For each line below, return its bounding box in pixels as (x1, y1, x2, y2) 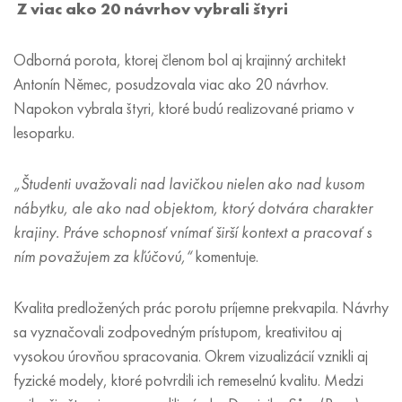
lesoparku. (13, 122, 78, 144)
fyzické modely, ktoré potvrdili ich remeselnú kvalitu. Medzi (13, 370, 363, 391)
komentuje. (192, 246, 258, 267)
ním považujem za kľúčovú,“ (13, 246, 192, 267)
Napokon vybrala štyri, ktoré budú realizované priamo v (13, 98, 354, 119)
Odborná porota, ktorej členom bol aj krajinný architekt (13, 49, 345, 71)
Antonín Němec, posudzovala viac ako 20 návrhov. (13, 74, 328, 95)
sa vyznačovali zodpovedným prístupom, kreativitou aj (13, 321, 342, 343)
